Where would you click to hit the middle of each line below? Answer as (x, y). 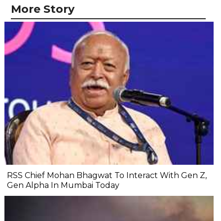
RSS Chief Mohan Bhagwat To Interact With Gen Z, (107, 176)
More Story (43, 9)
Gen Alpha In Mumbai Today (63, 185)
